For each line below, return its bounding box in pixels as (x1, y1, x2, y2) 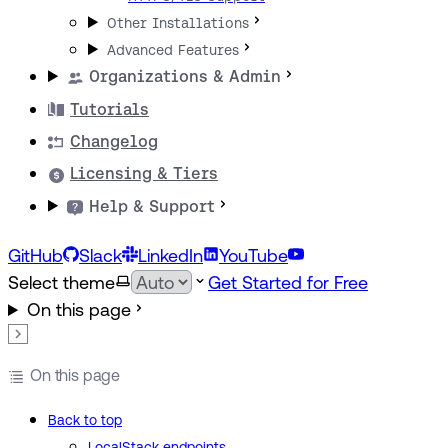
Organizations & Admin (89, 67, 282, 87)
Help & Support (89, 196, 216, 216)
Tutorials (70, 99, 149, 119)
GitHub (8, 245, 63, 266)
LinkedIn (138, 245, 203, 266)
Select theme (8, 272, 115, 293)
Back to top (48, 412, 122, 429)
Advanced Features (107, 42, 240, 59)
